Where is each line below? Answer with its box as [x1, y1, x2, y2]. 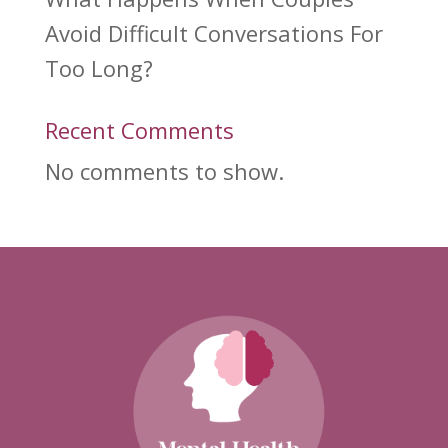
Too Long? [44, 53, 153, 84]
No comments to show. [44, 156, 284, 187]
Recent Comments [44, 115, 234, 146]
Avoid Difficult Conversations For [44, 18, 383, 49]
